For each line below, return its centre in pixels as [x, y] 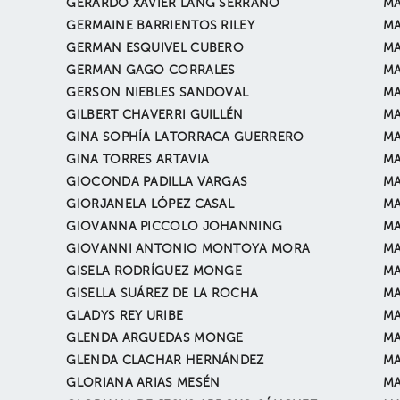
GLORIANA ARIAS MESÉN [143, 383]
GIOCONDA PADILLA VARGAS [157, 182]
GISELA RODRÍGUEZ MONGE [154, 271]
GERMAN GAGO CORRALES [151, 71]
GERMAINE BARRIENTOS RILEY [160, 26]
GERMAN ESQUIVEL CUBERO [155, 48]
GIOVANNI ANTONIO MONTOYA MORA [188, 249]
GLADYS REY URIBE [125, 316]
